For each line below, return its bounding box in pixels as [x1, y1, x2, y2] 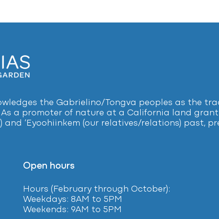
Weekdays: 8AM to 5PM [22, 195, 122, 204]
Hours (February [22, 184, 91, 194]
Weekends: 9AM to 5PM [22, 205, 122, 215]
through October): [93, 184, 170, 194]
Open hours [22, 161, 75, 171]
